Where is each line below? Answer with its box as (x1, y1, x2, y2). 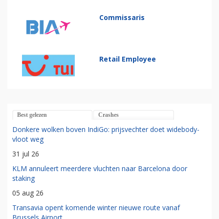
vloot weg (12, 134, 44, 144)
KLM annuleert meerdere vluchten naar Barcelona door (12, 164, 187, 174)
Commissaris (99, 12, 145, 22)
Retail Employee (99, 54, 156, 64)
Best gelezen (17, 111, 47, 119)
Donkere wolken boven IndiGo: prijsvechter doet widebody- (12, 125, 199, 134)
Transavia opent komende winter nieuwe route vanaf (12, 203, 180, 213)
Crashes (98, 111, 119, 119)
